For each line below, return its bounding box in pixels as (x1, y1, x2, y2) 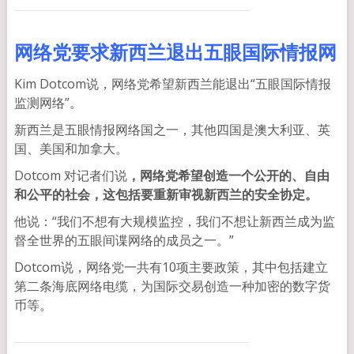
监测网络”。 (13, 94, 82, 112)
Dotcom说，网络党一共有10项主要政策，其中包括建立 (13, 258, 328, 277)
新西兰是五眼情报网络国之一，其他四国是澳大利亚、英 (13, 121, 330, 139)
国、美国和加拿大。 (13, 140, 128, 158)
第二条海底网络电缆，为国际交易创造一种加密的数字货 (13, 277, 330, 296)
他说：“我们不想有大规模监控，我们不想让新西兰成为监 (13, 213, 335, 231)
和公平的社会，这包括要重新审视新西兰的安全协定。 (13, 186, 318, 204)
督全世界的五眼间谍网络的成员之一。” (13, 232, 234, 250)
